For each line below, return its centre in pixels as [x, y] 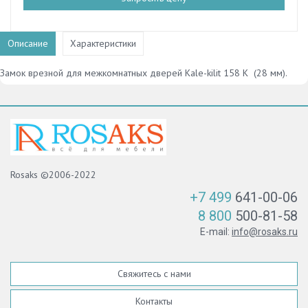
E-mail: [216, 231]
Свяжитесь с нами [154, 273]
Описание [28, 43]
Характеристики [103, 43]
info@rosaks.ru [265, 231]
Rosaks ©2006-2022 [53, 174]
